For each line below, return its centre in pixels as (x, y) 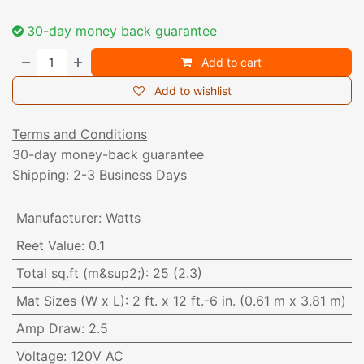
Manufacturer (57, 218)
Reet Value (48, 246)
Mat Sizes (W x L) (70, 301)
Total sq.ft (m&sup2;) (80, 273)
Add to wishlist (193, 91)
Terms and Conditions (80, 134)
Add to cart (230, 63)
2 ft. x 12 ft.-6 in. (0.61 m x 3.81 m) (239, 301)
